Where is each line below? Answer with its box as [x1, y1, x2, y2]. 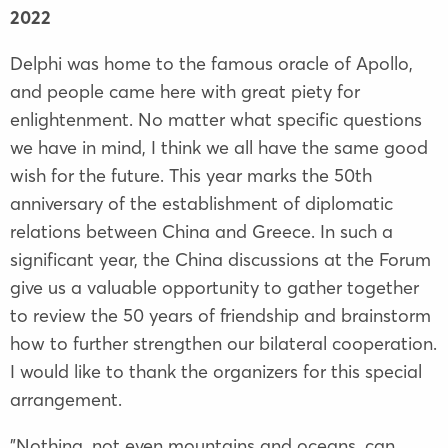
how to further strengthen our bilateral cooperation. [10, 331, 437, 355]
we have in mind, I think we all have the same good [10, 135, 428, 159]
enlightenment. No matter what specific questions [10, 107, 422, 131]
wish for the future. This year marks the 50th [10, 163, 372, 187]
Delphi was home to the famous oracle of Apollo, [10, 51, 413, 75]
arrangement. [10, 387, 122, 411]
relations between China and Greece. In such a [10, 219, 393, 243]
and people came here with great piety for [10, 79, 360, 103]
